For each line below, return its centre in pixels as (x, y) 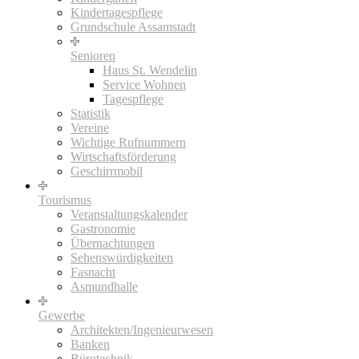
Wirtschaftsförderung (123, 156)
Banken (90, 344)
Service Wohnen (144, 84)
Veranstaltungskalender (129, 214)
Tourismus (65, 200)
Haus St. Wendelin (150, 70)
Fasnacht (93, 272)
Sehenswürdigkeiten (122, 257)
